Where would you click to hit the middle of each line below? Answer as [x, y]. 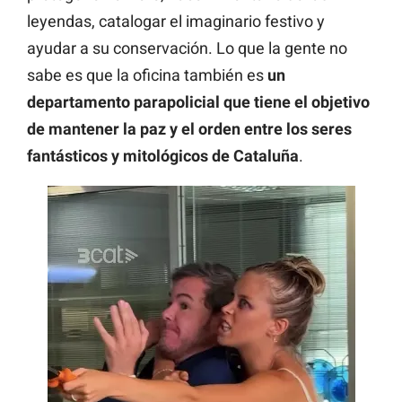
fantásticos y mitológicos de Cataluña [163, 156]
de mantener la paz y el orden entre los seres [189, 129]
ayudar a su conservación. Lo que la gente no [187, 48]
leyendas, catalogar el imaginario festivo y [176, 22]
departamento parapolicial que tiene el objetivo [198, 102]
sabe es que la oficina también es [147, 75]
